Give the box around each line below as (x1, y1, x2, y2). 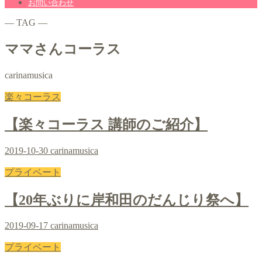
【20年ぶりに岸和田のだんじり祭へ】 (5, 192, 249, 208)
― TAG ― (5, 18, 47, 27)
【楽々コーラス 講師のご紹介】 (5, 116, 208, 132)
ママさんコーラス (5, 41, 121, 57)
